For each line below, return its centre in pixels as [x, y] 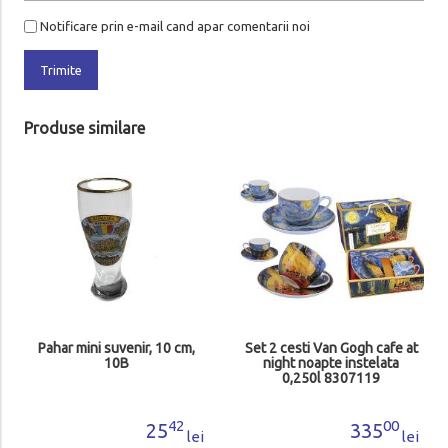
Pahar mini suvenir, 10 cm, [116, 348]
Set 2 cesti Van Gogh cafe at [331, 348]
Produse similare [84, 128]
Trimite [60, 70]
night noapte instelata [331, 363]
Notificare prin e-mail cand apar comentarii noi [174, 26]
